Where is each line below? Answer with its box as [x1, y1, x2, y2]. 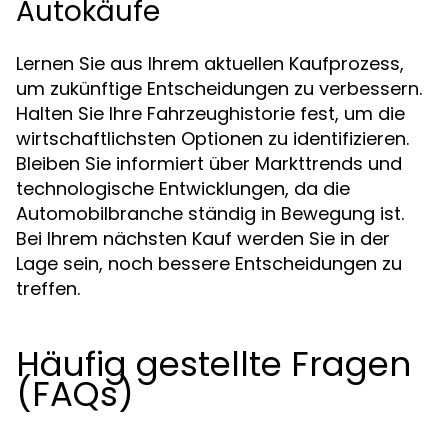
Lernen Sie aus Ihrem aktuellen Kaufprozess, [16, 51, 404, 76]
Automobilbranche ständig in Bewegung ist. [16, 201, 404, 226]
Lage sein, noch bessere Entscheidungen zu [16, 251, 402, 276]
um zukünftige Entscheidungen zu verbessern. [16, 76, 422, 101]
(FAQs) [16, 370, 134, 418]
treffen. [16, 276, 80, 301]
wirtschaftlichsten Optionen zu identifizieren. [16, 126, 409, 151]
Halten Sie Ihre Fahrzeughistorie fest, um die [16, 101, 405, 126]
